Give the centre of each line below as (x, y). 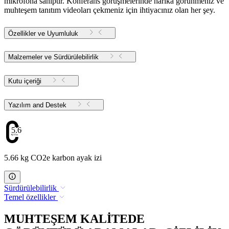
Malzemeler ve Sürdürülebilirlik (53, 57)
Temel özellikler (30, 197)
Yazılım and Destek (56, 105)
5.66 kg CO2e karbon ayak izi (53, 158)
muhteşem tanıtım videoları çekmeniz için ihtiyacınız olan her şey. (110, 10)
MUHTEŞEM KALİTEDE (74, 219)
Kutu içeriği (25, 81)
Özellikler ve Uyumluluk (43, 33)
